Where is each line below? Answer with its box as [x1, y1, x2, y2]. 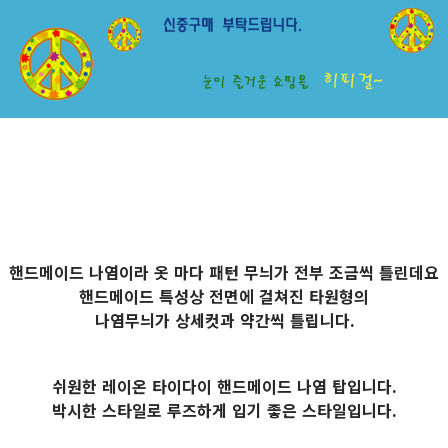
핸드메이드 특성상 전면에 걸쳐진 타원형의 [79, 288, 369, 307]
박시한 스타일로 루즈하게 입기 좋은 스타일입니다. [52, 402, 396, 421]
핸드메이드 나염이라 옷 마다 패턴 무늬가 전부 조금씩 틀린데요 [9, 264, 439, 283]
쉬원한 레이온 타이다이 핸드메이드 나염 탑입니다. [52, 378, 396, 397]
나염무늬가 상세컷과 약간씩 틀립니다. [94, 312, 354, 331]
